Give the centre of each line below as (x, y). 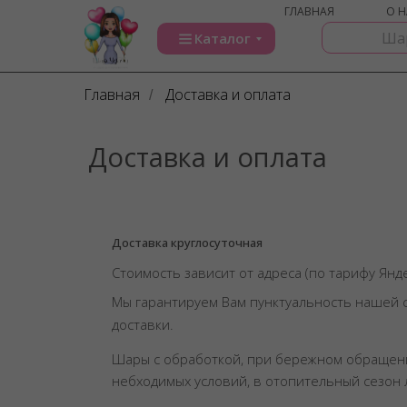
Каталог (223, 38)
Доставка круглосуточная (187, 243)
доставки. (143, 324)
